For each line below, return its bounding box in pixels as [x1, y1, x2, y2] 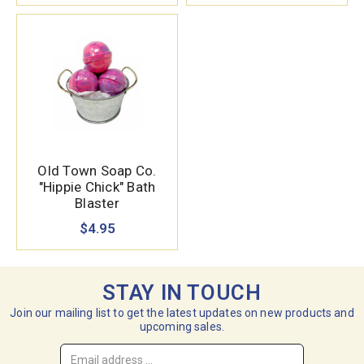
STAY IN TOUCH [102, 280, 262, 305]
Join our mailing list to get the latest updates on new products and [10, 306, 354, 320]
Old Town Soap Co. [37, 162, 157, 180]
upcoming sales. [139, 320, 225, 334]
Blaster [75, 195, 119, 212]
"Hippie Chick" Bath [38, 179, 156, 196]
